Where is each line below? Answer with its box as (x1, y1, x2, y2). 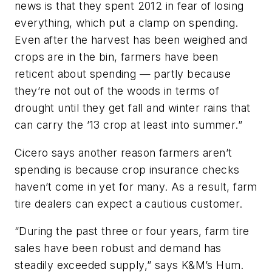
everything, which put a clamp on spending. (15, 16, 239, 30)
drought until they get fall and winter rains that (15, 101, 251, 115)
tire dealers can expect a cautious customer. (15, 197, 243, 210)
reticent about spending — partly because (15, 67, 231, 81)
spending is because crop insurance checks (15, 163, 240, 176)
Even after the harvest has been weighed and (15, 33, 248, 47)
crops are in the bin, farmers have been (15, 50, 219, 64)
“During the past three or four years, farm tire (15, 225, 250, 238)
